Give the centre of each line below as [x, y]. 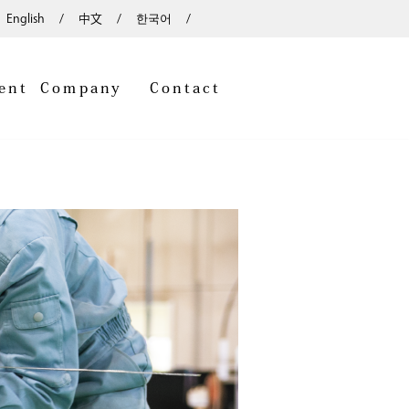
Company [81, 88]
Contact [185, 88]
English [26, 19]
